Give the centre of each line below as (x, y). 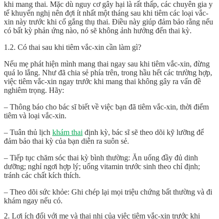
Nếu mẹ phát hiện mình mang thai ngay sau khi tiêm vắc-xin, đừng (107, 64)
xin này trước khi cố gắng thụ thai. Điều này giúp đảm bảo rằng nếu (109, 22)
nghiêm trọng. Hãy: (34, 90)
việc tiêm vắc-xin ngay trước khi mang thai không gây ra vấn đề (102, 82)
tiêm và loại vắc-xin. (35, 116)
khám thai (67, 132)
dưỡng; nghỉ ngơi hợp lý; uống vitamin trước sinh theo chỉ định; (102, 167)
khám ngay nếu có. (33, 201)
